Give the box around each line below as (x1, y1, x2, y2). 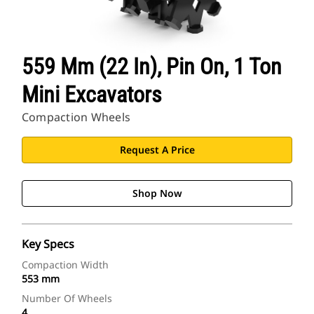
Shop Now (132, 186, 182, 200)
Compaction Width (22, 258, 109, 272)
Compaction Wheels (22, 109, 131, 125)
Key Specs (22, 236, 74, 252)
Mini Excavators (22, 81, 162, 109)
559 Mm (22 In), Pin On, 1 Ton (22, 53, 282, 81)
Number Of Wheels (22, 292, 112, 306)
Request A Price (119, 143, 195, 157)
